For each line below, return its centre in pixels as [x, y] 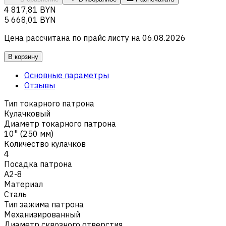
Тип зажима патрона [44, 204]
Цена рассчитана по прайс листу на [72, 38]
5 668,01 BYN [30, 19]
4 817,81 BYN [30, 9]
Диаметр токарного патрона [60, 123]
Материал [23, 184]
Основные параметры [67, 75]
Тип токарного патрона [49, 103]
